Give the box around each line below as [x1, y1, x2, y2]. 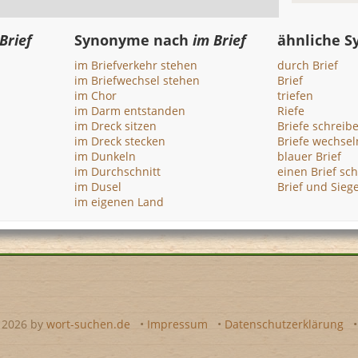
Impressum [146, 316, 208, 332]
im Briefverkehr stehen [74, 58, 198, 73]
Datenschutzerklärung [224, 316, 344, 332]
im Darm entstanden [74, 103, 186, 118]
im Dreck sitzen [74, 118, 157, 133]
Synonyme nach [74, 30, 193, 50]
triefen [276, 88, 313, 103]
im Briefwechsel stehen [74, 73, 201, 88]
